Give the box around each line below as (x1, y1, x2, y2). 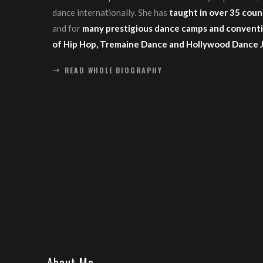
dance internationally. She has (52, 7, 170, 18)
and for (52, 23, 83, 33)
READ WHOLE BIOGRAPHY (64, 65, 163, 75)
